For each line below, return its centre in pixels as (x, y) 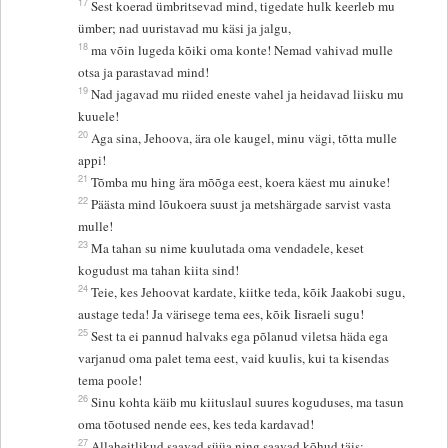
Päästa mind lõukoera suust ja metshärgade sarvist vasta (241, 204)
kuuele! (99, 116)
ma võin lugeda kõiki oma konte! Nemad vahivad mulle (242, 50)
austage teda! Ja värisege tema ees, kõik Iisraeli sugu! (221, 314)
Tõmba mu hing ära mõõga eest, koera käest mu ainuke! (241, 182)
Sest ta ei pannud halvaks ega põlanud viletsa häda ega (240, 336)
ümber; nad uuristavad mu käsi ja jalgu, (185, 28)
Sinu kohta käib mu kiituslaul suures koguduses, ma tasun (248, 402)
